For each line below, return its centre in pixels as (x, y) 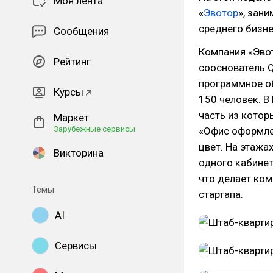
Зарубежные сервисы (94, 129)
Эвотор (221, 13)
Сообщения (81, 31)
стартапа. (221, 194)
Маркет (71, 118)
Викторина (79, 153)
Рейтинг (72, 62)
